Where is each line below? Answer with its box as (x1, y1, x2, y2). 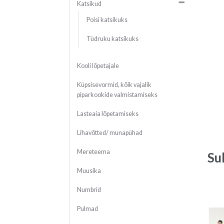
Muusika (76, 167, 101, 175)
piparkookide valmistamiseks (76, 91, 157, 99)
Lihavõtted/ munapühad (76, 129, 142, 137)
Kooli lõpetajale (76, 62, 119, 70)
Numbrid (76, 186, 101, 194)
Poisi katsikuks (86, 16, 127, 24)
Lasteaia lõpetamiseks (76, 110, 138, 118)
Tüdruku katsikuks (86, 35, 138, 43)
